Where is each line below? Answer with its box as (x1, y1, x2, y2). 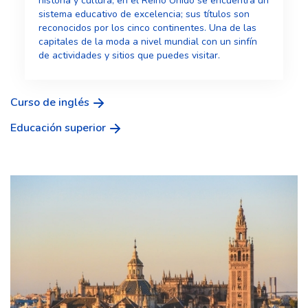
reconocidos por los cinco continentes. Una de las (38, 21, 256, 34)
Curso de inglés (10, 94, 89, 110)
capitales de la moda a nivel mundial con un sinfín (38, 34, 257, 48)
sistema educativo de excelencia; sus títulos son (38, 7, 250, 21)
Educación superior (10, 120, 106, 135)
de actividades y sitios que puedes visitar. (38, 48, 220, 62)
